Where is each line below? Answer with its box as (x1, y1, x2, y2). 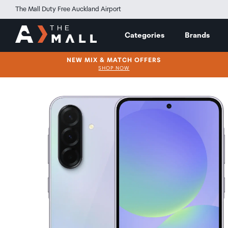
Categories (125, 31, 164, 40)
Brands (185, 31, 210, 40)
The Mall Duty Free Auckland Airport (15, 6, 121, 13)
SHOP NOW (98, 65, 130, 71)
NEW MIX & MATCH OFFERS (67, 56, 161, 64)
